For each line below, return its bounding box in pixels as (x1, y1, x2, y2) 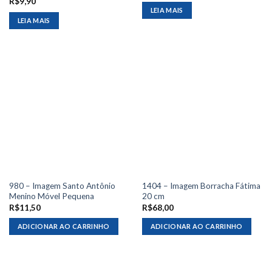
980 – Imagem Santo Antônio (8, 181, 115, 191)
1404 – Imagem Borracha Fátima (141, 181, 260, 191)
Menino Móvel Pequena (8, 191, 94, 202)
